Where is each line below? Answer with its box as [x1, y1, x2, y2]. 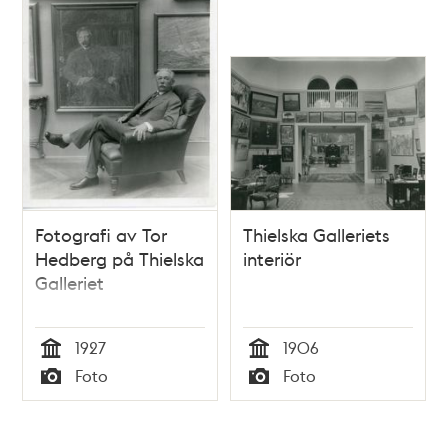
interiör [243, 246, 301, 270]
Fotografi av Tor [35, 222, 168, 246]
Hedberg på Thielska [35, 246, 205, 270]
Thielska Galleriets [243, 222, 390, 246]
